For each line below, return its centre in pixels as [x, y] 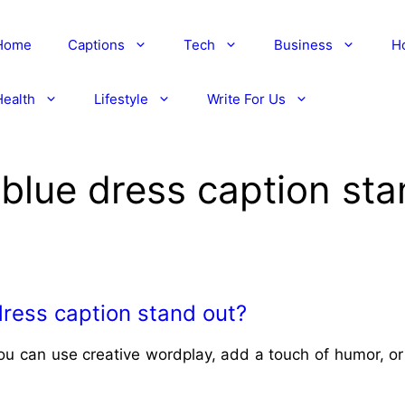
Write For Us [246, 99]
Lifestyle [121, 99]
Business [303, 45]
